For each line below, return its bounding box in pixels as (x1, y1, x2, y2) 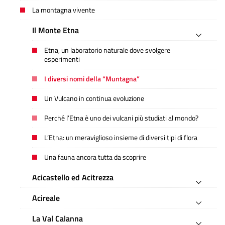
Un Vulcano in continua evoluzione (44, 92, 144, 104)
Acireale (32, 191, 60, 204)
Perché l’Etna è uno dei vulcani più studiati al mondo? (44, 112, 198, 124)
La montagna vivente (32, 4, 95, 16)
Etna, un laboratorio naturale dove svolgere (44, 44, 170, 56)
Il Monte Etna (32, 24, 79, 36)
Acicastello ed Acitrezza (32, 171, 114, 183)
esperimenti (44, 53, 80, 65)
